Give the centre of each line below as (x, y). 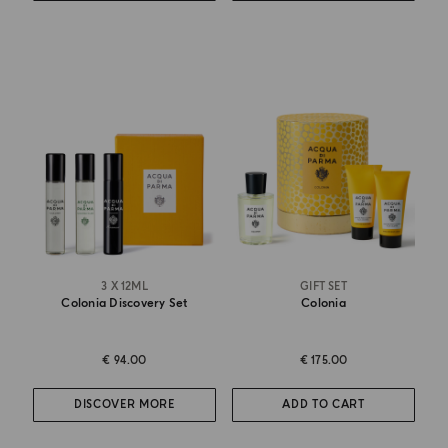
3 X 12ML (124, 286)
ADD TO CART (323, 405)
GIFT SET (323, 286)
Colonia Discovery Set (124, 303)
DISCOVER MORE (124, 405)
